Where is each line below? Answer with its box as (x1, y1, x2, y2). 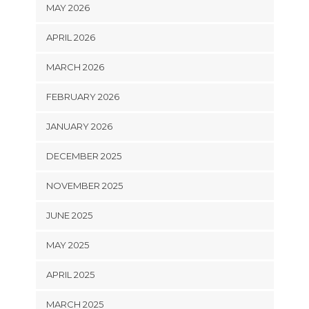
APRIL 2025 (46, 268, 94, 280)
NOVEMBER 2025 (46, 179, 123, 191)
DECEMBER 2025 (46, 150, 121, 161)
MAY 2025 (46, 239, 89, 250)
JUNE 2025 (46, 209, 92, 221)
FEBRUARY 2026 (46, 90, 119, 102)
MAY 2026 (46, 1, 90, 13)
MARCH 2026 (46, 61, 104, 72)
